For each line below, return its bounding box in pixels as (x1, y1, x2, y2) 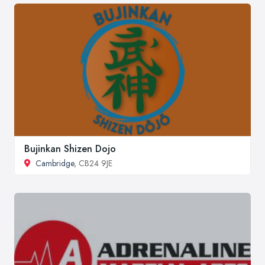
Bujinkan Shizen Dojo (24, 142, 116, 156)
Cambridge (35, 157, 74, 170)
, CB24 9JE (74, 157, 112, 170)
